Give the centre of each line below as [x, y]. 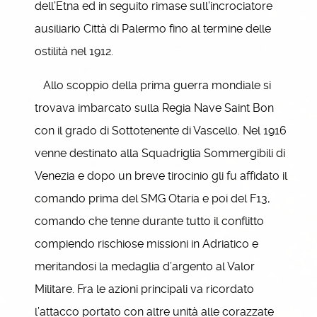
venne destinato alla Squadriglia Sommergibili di [160, 153]
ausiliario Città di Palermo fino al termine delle [153, 29]
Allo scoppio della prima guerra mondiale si [153, 85]
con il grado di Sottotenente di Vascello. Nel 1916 [161, 131]
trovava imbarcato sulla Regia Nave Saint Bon [154, 108]
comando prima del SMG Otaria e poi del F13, [152, 198]
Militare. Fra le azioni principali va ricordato [144, 289]
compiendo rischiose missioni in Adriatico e [146, 244]
